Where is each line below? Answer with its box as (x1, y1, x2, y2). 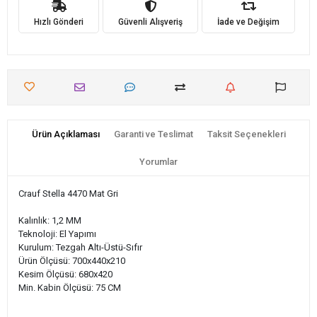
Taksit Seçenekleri (207, 129, 286, 139)
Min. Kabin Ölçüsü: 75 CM (18, 282, 121, 293)
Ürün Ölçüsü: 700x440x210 (18, 255, 125, 266)
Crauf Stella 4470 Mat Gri (18, 188, 118, 199)
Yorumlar (139, 156, 178, 167)
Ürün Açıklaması (31, 129, 100, 139)
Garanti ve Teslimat (113, 129, 193, 139)
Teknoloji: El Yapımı (18, 229, 96, 239)
